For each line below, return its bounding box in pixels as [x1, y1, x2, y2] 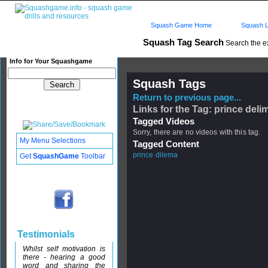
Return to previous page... [133, 93, 241, 102]
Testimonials [15, 229, 75, 239]
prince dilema [133, 151, 178, 159]
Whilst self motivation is [23, 245, 105, 253]
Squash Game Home [151, 22, 212, 29]
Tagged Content [133, 139, 199, 149]
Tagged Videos [133, 117, 194, 126]
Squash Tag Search [143, 38, 224, 47]
